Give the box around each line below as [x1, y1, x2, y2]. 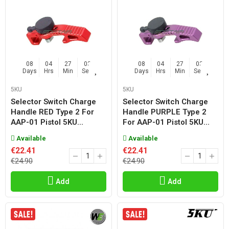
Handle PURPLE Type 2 [123, 107, 207, 117]
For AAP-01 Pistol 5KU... [123, 118, 210, 127]
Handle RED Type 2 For [11, 107, 94, 117]
